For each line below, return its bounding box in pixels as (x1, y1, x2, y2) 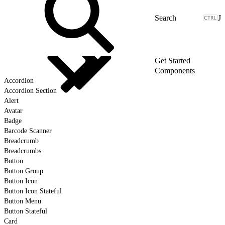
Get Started (155, 56, 190, 65)
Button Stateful (4, 207, 47, 215)
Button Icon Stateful (4, 187, 62, 195)
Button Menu (4, 197, 41, 205)
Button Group (4, 167, 43, 175)
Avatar (4, 106, 23, 115)
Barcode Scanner (4, 127, 52, 135)
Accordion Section (4, 86, 57, 94)
